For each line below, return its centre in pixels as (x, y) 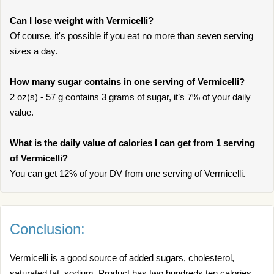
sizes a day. (34, 51)
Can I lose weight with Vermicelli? (82, 20)
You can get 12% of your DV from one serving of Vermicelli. (128, 173)
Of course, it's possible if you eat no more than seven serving (131, 36)
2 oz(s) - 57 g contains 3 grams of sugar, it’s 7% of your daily (130, 97)
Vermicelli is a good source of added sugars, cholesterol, (122, 258)
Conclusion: (47, 229)
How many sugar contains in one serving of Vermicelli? (127, 82)
